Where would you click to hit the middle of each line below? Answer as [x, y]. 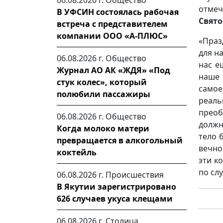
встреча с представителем [112, 24]
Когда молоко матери [103, 128]
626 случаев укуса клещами [115, 199]
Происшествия [135, 175]
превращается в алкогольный [120, 140]
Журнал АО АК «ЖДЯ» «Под [113, 70]
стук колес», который [102, 82]
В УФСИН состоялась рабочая [118, 12]
